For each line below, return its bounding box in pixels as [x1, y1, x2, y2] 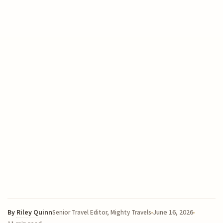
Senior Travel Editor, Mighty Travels [52, 208, 152, 218]
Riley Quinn [16, 208, 53, 218]
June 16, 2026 [153, 208, 194, 218]
